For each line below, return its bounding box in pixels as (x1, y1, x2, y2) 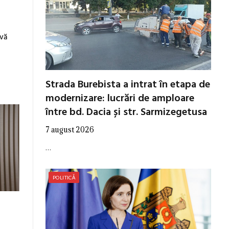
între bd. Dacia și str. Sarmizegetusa (45, 104, 207, 121)
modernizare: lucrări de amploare (45, 90, 194, 107)
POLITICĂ (53, 174, 76, 181)
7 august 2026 (45, 125, 94, 135)
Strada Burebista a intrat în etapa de (45, 77, 210, 94)
